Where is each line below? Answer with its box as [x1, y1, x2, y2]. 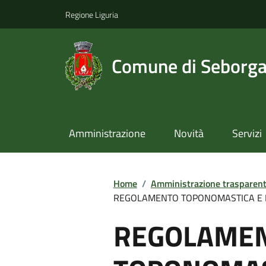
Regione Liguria [65, 8, 118, 21]
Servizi [232, 125, 262, 142]
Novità [173, 125, 204, 142]
